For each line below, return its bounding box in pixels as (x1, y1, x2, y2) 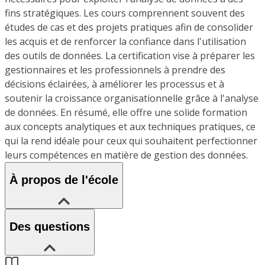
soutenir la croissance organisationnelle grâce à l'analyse (5, 91, 258, 105)
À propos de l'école (9, 173, 118, 187)
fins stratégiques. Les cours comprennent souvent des (5, 6, 245, 20)
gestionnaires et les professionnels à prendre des (5, 63, 225, 76)
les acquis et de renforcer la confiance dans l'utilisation (5, 34, 246, 48)
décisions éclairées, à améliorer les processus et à (5, 77, 224, 91)
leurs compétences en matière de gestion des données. (5, 148, 248, 161)
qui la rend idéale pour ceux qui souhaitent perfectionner (5, 134, 257, 147)
